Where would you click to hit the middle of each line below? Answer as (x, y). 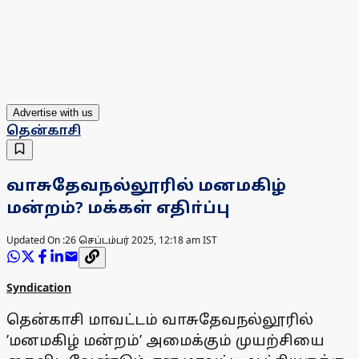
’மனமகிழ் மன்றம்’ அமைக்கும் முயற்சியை (165, 339)
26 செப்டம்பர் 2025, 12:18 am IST (141, 240)
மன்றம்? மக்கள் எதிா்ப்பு (118, 207)
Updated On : (36, 240)
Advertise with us (53, 113)
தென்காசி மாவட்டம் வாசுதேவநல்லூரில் (160, 319)
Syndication (39, 287)
